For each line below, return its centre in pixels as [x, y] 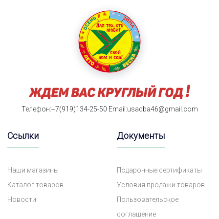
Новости [22, 199]
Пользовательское [148, 199]
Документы [141, 135]
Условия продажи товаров [161, 185]
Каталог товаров [35, 185]
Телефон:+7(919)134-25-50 [64, 109]
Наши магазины [33, 170]
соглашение [136, 214]
